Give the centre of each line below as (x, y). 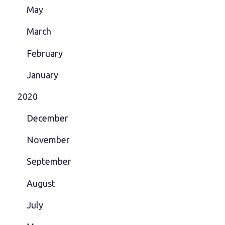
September (49, 161)
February (44, 53)
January (42, 75)
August (41, 183)
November (48, 140)
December (47, 118)
